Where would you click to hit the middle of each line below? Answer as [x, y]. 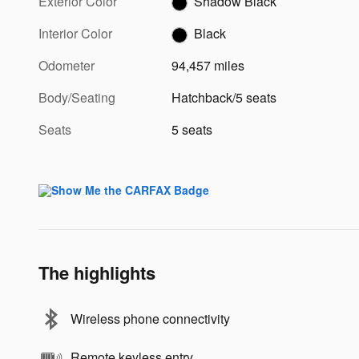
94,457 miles [208, 66]
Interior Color [75, 34]
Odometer [67, 66]
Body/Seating [77, 98]
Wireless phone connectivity [150, 319]
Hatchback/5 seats [224, 98]
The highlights [97, 273]
